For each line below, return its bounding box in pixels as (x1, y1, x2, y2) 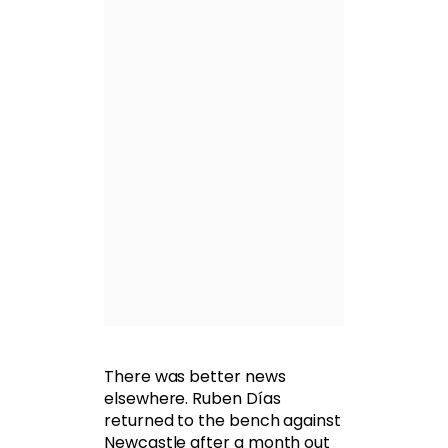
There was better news (104, 365, 286, 389)
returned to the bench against (104, 409, 341, 433)
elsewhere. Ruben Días (104, 387, 281, 411)
